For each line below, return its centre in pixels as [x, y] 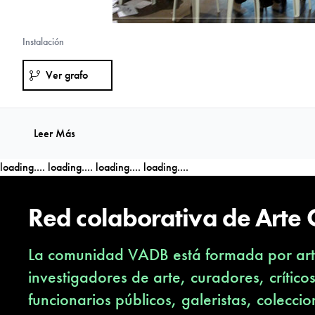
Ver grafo [67, 75]
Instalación [43, 41]
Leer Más [54, 133]
